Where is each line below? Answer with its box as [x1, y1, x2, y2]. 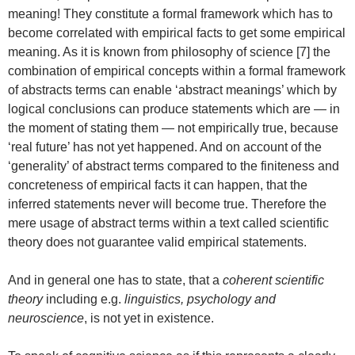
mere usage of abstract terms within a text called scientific [8, 216, 329, 231]
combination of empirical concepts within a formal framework [8, 64, 345, 78]
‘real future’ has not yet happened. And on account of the [8, 140, 322, 155]
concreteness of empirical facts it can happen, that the [8, 178, 307, 193]
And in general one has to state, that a [8, 273, 223, 288]
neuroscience [8, 311, 84, 326]
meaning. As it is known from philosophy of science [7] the [8, 45, 330, 59]
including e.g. [43, 292, 124, 307]
